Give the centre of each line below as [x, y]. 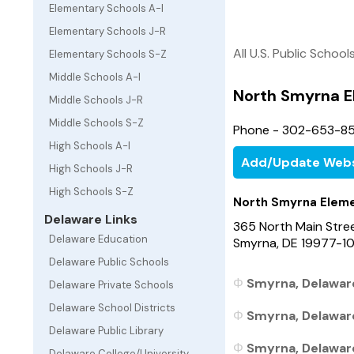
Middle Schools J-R [96, 100]
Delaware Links [89, 219]
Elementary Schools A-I [106, 8]
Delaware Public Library [106, 331]
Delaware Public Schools [109, 262]
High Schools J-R [91, 169]
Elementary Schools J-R [107, 31]
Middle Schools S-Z [96, 123]
